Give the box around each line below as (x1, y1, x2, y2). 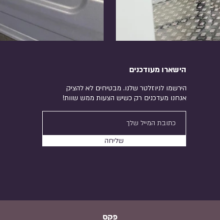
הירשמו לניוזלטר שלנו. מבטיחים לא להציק (66, 83, 187, 93)
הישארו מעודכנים (129, 64, 187, 76)
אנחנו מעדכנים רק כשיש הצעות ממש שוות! (62, 93, 187, 103)
